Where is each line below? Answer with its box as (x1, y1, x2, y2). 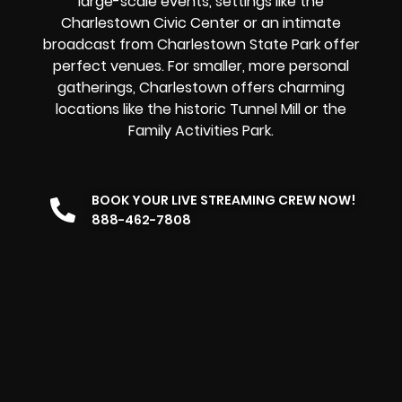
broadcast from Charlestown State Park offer (42, 33, 360, 55)
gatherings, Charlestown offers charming (57, 76, 345, 98)
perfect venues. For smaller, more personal (53, 55, 349, 76)
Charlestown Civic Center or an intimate (61, 12, 341, 33)
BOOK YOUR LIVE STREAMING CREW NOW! (92, 191, 355, 210)
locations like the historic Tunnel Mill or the (56, 98, 346, 119)
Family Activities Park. (128, 119, 274, 141)
